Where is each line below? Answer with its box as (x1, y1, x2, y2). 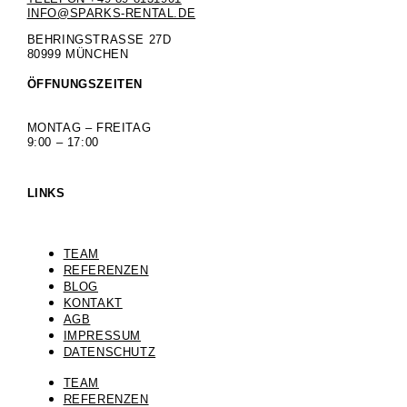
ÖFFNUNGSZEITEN (26, 77, 143, 92)
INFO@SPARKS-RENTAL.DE (26, 6, 196, 21)
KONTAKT (63, 295, 123, 310)
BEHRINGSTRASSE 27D (26, 33, 163, 47)
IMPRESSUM (63, 328, 141, 342)
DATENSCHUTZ (63, 344, 156, 359)
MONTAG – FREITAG (26, 120, 152, 134)
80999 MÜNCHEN (26, 47, 129, 62)
